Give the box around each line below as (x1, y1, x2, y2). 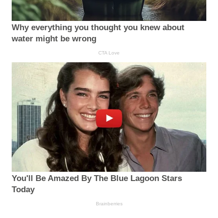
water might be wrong (12, 34, 96, 43)
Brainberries (95, 201, 123, 207)
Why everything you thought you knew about (12, 22, 184, 32)
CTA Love (98, 50, 120, 55)
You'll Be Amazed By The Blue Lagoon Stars (12, 174, 182, 183)
